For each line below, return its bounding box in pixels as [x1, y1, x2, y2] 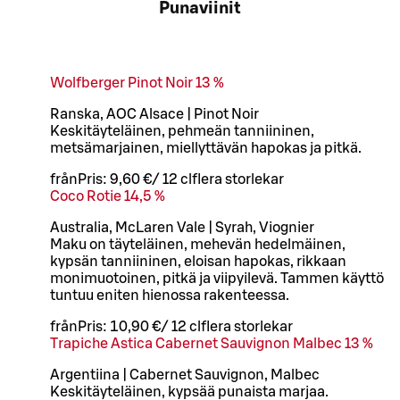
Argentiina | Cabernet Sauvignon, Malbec [50, 367, 320, 382]
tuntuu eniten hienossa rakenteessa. [50, 287, 289, 303]
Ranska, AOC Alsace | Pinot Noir [50, 106, 259, 121]
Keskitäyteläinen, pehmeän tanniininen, [50, 123, 314, 138]
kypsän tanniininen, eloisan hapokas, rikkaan [50, 254, 346, 269]
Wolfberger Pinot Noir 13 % [50, 75, 224, 90]
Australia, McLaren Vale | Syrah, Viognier [50, 220, 314, 235]
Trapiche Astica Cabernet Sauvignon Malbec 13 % [50, 336, 373, 351]
